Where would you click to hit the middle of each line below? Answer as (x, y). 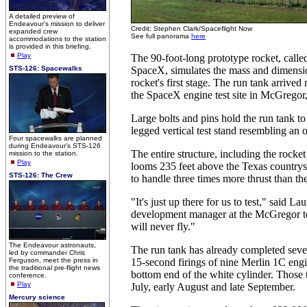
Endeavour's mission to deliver (57, 24)
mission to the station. (44, 153)
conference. (28, 275)
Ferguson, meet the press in (53, 260)
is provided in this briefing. (50, 46)
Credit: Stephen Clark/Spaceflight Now (192, 28)
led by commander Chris (47, 253)
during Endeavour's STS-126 (55, 146)
